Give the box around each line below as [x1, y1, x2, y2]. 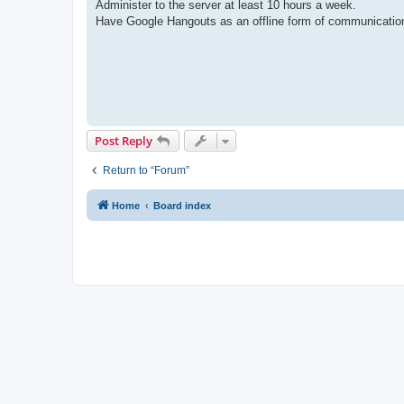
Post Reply [95, 133, 152, 149]
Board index [153, 200, 211, 211]
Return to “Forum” [103, 164, 189, 177]
